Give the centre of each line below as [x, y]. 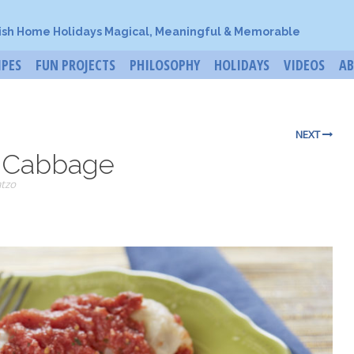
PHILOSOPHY [165, 64]
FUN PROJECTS [75, 64]
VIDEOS [304, 64]
